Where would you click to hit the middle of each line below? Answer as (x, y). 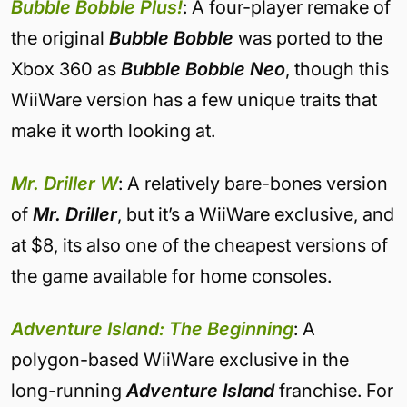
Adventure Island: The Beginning (152, 329)
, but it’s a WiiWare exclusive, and (256, 214)
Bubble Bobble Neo (203, 69)
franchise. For (334, 391)
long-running (69, 391)
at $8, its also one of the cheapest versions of (199, 245)
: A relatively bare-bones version (253, 184)
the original (58, 38)
